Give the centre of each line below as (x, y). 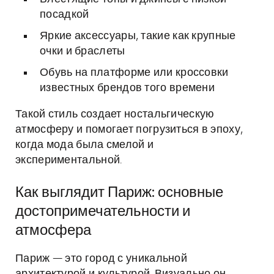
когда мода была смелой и (85, 145)
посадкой (65, 15)
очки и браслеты (83, 51)
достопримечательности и (103, 212)
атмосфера (53, 231)
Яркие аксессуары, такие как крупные (138, 36)
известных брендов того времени (127, 88)
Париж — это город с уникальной (101, 259)
